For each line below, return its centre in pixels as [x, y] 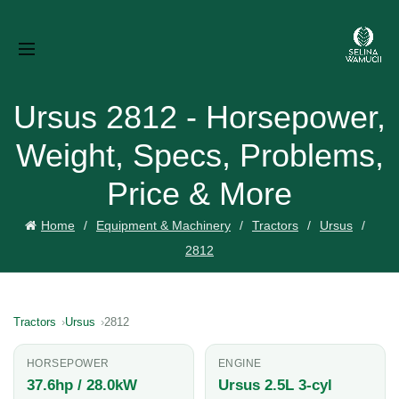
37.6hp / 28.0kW [82, 385]
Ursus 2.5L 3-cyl [275, 385]
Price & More [199, 194]
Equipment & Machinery [163, 225]
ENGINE [240, 363]
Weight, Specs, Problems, [199, 155]
